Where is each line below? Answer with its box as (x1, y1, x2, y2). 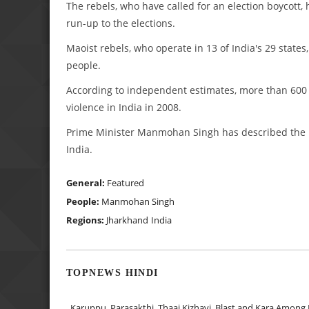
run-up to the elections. (66, 17, 175, 30)
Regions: (66, 213, 106, 226)
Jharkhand (106, 213, 148, 226)
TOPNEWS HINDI (66, 267, 159, 279)
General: (66, 176, 107, 189)
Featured (107, 176, 144, 189)
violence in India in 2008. (66, 100, 181, 114)
